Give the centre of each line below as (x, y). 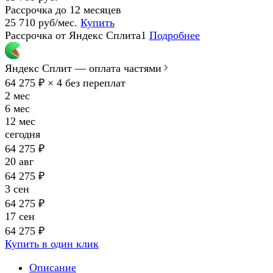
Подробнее (175, 35)
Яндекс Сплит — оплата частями (83, 68)
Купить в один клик (52, 243)
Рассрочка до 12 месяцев (63, 9)
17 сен (20, 216)
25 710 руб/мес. (41, 22)
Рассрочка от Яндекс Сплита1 (76, 35)
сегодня (23, 134)
